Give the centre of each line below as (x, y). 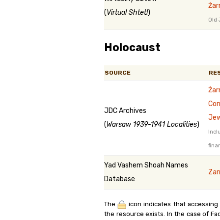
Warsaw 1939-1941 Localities (152, 124)
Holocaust (132, 47)
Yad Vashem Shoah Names (146, 165)
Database (120, 179)
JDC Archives (125, 111)
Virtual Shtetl (127, 13)
